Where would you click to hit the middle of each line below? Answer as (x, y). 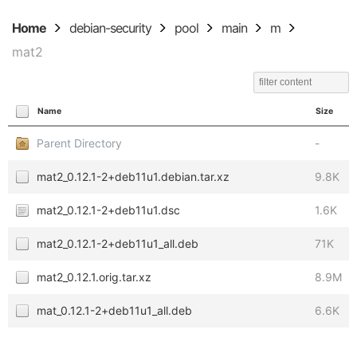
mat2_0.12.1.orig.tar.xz (94, 277)
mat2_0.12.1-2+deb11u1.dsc (108, 210)
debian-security (110, 28)
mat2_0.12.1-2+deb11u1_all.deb (118, 243)
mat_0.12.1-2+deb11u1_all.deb (114, 310)
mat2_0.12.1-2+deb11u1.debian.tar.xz (133, 177)
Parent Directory (79, 143)
